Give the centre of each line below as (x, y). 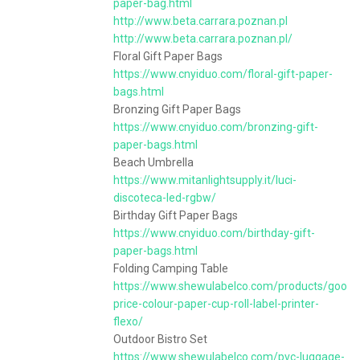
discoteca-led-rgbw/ (165, 198)
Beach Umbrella (153, 162)
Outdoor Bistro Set (160, 339)
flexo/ (128, 321)
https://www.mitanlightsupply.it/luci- (205, 180)
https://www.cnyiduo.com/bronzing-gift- (216, 127)
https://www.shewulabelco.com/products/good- (235, 286)
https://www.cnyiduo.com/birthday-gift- (214, 233)
